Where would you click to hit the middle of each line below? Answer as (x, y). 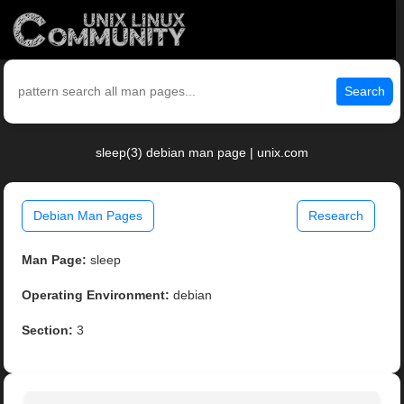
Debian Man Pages (88, 216)
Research (335, 216)
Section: (48, 331)
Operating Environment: (96, 295)
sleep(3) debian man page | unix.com (202, 153)
